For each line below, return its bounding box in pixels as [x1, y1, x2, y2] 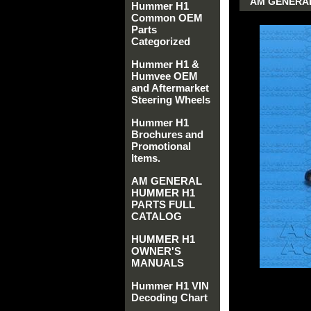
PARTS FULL [131, 199, 195, 210]
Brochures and [131, 128, 203, 140]
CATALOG [131, 210, 182, 222]
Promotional [131, 140, 191, 152]
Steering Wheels [131, 94, 210, 106]
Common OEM [131, 12, 203, 24]
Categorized [131, 35, 190, 47]
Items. [131, 152, 160, 164]
